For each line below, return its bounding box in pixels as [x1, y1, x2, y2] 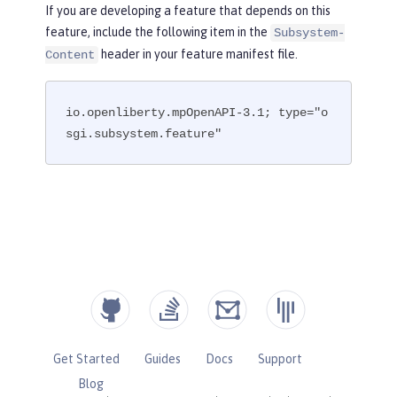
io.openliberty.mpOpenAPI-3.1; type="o [66, 105, 329, 120]
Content [45, 48, 95, 63]
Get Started [52, 351, 120, 366]
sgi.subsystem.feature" [66, 126, 222, 141]
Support [257, 351, 302, 366]
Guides [144, 351, 181, 366]
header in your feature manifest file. [98, 47, 298, 62]
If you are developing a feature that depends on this [45, 4, 331, 19]
